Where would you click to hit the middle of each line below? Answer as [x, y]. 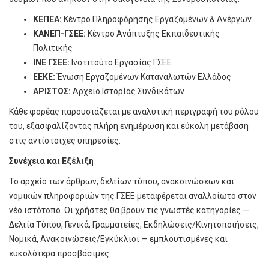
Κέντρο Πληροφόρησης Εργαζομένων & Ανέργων [158, 19]
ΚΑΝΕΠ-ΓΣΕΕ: [60, 33]
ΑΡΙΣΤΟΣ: [53, 91]
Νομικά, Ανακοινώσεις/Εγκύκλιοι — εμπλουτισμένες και [118, 239]
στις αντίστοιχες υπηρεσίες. [65, 140]
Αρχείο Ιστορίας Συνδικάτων [128, 91]
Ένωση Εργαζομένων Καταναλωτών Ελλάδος [144, 77]
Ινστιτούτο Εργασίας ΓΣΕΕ [122, 62]
